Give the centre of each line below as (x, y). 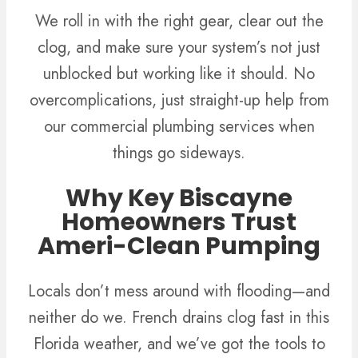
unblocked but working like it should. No (179, 74)
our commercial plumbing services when (179, 127)
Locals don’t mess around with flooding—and (179, 291)
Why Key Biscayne (179, 199)
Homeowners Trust (179, 223)
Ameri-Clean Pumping (179, 247)
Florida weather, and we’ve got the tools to (179, 344)
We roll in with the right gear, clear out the (179, 22)
